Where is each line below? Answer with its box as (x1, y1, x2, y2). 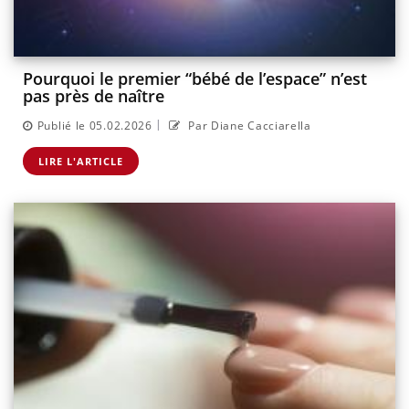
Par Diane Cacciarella (184, 117, 311, 133)
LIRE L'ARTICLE (38, 153, 123, 168)
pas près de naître (23, 85, 164, 108)
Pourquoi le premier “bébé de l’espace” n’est (23, 68, 367, 90)
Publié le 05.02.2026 (37, 117, 152, 133)
